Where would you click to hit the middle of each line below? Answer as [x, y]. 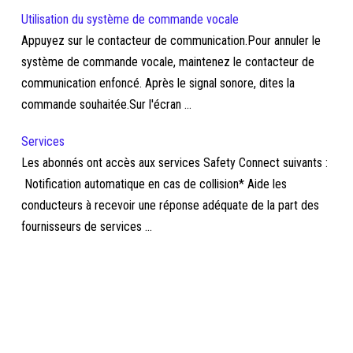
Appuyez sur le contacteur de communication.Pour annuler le [171, 41]
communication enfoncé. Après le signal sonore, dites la [158, 83]
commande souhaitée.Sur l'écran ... [107, 104]
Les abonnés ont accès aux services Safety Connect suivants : [175, 163]
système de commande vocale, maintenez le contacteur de [168, 62]
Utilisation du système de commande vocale [130, 19]
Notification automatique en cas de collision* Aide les [154, 184]
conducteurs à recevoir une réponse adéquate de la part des [171, 205]
